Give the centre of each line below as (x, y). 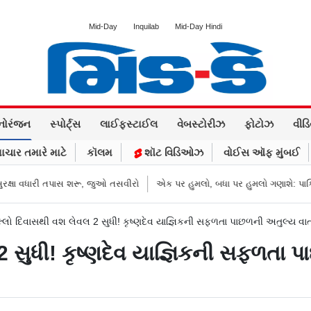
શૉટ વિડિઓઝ (173, 153)
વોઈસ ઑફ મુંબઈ (262, 153)
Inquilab (146, 26)
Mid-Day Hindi (199, 26)
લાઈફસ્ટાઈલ (129, 124)
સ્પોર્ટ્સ (65, 124)
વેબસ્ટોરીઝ (201, 124)
